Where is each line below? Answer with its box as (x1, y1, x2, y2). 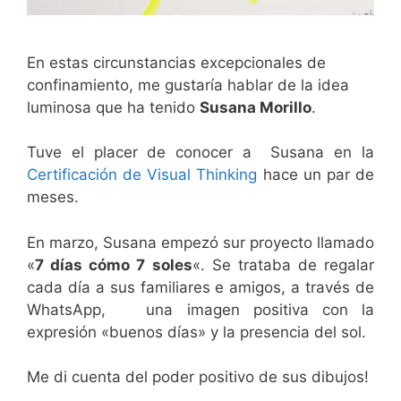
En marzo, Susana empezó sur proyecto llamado (27, 233, 374, 252)
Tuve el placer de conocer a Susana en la (27, 143, 374, 162)
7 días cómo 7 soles (35, 255, 192, 274)
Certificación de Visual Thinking (27, 166, 258, 184)
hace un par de (257, 166, 375, 184)
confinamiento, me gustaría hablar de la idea (27, 75, 349, 94)
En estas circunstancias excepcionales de (27, 53, 326, 72)
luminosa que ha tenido (27, 98, 200, 116)
